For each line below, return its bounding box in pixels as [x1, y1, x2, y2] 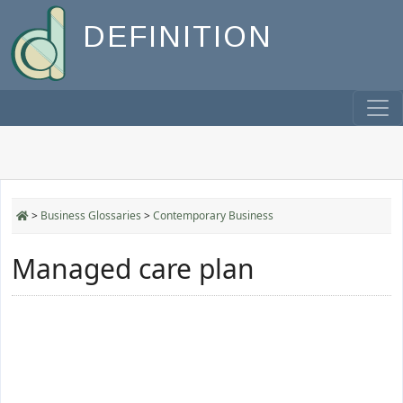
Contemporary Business [153, 208, 273, 223]
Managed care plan [12, 250, 255, 287]
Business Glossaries [40, 208, 141, 223]
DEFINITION [83, 20, 273, 54]
